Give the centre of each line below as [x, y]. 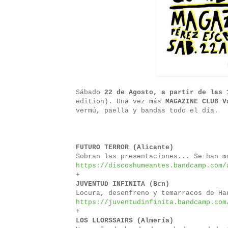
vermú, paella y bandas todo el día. [147, 111]
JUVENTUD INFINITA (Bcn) [123, 184]
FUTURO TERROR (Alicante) [125, 148]
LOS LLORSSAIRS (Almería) [125, 221]
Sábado [90, 93]
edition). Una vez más [121, 102]
